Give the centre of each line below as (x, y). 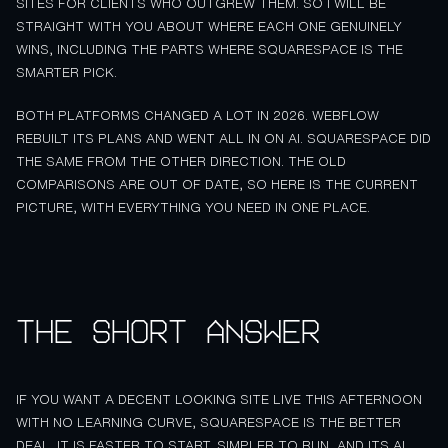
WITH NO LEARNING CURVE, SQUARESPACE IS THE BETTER (208, 423)
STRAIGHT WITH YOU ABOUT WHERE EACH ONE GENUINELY (209, 27)
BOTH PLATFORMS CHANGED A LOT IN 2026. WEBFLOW (197, 115)
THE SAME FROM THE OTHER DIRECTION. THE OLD (181, 161)
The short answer (168, 331)
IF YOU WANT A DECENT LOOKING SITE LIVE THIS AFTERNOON (219, 400)
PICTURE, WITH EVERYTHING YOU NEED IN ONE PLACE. (193, 207)
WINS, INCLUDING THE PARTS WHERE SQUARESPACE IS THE (209, 50)
